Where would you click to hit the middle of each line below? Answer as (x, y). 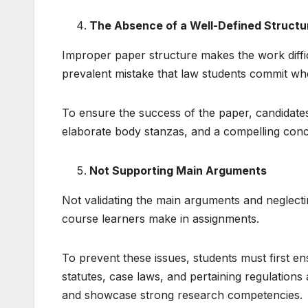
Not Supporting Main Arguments (179, 170)
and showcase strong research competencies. (182, 295)
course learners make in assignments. (161, 218)
